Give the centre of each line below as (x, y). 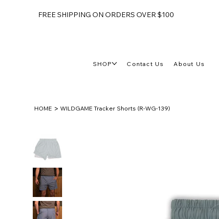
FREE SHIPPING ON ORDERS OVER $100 (106, 15)
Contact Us (145, 64)
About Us (189, 64)
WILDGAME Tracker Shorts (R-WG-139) (115, 109)
